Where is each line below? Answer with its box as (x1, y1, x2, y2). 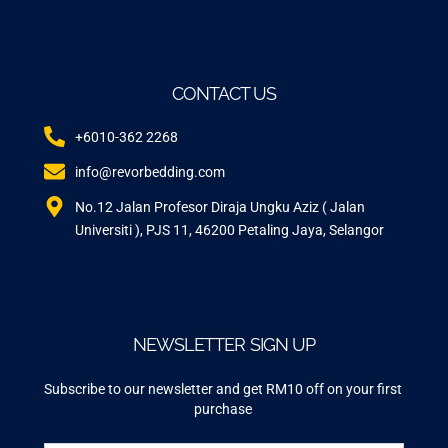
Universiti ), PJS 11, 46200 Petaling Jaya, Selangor (75, 221, 385, 238)
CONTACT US (171, 82, 277, 104)
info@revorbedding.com (75, 163, 226, 180)
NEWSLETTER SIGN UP (132, 333, 316, 355)
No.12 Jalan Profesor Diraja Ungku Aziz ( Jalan (75, 198, 366, 215)
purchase (194, 400, 252, 417)
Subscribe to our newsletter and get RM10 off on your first (44, 380, 402, 397)
